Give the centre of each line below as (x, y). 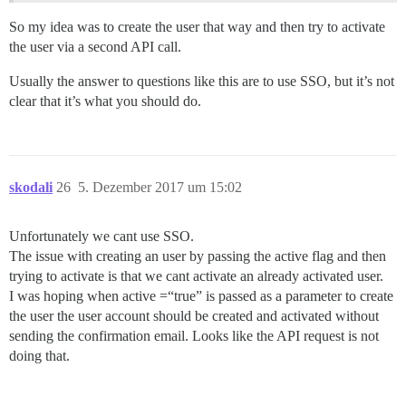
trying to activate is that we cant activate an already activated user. (196, 276)
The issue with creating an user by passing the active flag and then (198, 256)
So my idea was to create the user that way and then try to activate (197, 27)
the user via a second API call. (95, 47)
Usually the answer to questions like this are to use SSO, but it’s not (202, 82)
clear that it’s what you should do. (105, 101)
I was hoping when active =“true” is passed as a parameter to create (201, 296)
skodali (31, 188)
